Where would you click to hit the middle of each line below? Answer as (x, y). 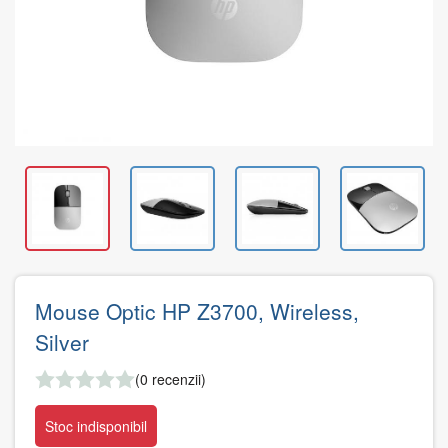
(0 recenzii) (170, 379)
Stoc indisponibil (96, 426)
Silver (62, 342)
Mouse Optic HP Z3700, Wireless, (197, 311)
